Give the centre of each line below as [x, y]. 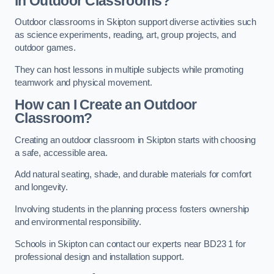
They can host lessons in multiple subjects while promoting [129, 69]
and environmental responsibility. [78, 222]
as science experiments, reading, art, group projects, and [125, 35]
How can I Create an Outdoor [106, 105]
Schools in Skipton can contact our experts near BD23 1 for [130, 244]
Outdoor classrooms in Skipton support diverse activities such [136, 22]
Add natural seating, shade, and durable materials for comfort [133, 175]
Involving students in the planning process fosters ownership [132, 209]
